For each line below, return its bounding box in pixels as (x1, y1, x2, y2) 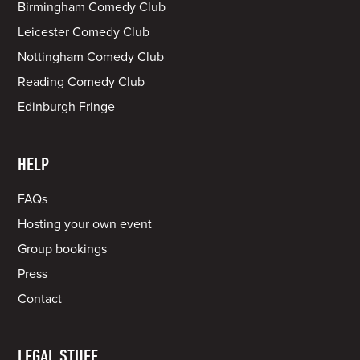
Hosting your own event (18, 216, 153, 233)
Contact (18, 291, 63, 308)
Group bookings (18, 241, 108, 258)
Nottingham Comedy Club (18, 49, 165, 66)
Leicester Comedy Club (18, 24, 150, 41)
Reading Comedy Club (18, 74, 145, 91)
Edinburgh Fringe (18, 99, 116, 116)
